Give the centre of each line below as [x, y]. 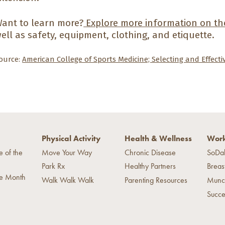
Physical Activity [71, 138]
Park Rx [53, 166]
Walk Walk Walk [68, 180]
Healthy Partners [150, 166]
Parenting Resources [156, 180]
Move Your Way [67, 152]
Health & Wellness [158, 138]
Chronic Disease [150, 152]
